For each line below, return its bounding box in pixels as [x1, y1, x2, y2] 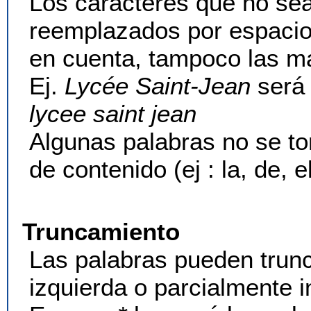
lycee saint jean [29, 100, 196, 127]
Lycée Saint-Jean [65, 72, 251, 99]
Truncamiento [22, 218, 180, 245]
